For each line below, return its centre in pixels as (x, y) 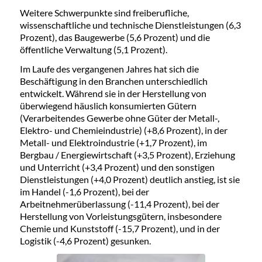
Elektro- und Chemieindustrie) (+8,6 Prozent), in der (123, 130)
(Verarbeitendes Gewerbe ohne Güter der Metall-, (119, 118)
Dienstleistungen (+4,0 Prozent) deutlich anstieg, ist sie (130, 180)
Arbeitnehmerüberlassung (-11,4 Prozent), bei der (119, 204)
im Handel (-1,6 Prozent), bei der (84, 192)
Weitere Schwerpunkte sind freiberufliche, (104, 13)
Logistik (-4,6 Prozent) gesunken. (85, 241)
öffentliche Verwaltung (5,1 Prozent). (93, 50)
